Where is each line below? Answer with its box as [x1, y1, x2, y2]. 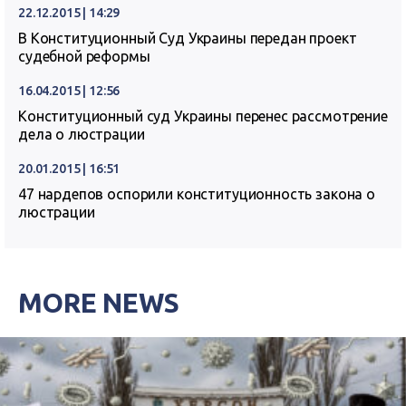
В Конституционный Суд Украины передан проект [18, 29, 357, 46]
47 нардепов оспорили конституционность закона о [18, 185, 375, 202]
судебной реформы [18, 47, 150, 64]
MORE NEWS [18, 286, 179, 318]
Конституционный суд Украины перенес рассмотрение [18, 107, 388, 124]
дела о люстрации [18, 125, 145, 142]
